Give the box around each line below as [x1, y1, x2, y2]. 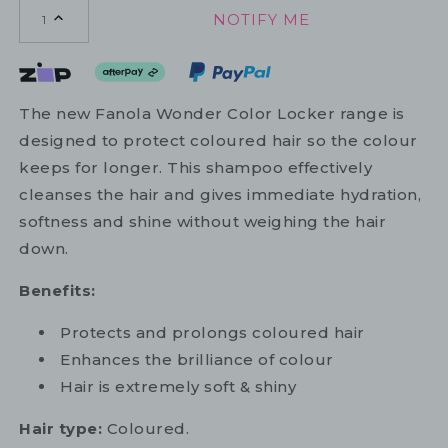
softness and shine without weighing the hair [19, 212, 386, 232]
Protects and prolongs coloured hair [60, 323, 365, 343]
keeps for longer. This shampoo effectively [19, 158, 372, 178]
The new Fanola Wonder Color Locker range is [19, 104, 405, 124]
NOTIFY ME [212, 9, 310, 29]
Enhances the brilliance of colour [60, 350, 334, 370]
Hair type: [19, 419, 102, 439]
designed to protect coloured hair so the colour [19, 131, 418, 151]
